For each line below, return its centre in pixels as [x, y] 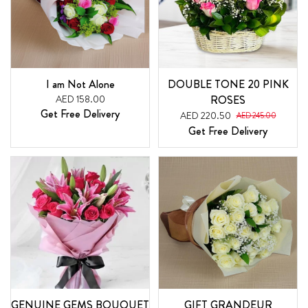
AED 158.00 [80, 99]
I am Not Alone [80, 85]
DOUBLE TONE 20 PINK [228, 85]
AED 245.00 [256, 116]
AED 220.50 [205, 116]
